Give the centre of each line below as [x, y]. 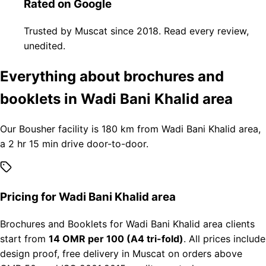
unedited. [45, 45]
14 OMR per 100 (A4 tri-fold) [116, 238]
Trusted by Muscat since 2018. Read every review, [136, 31]
